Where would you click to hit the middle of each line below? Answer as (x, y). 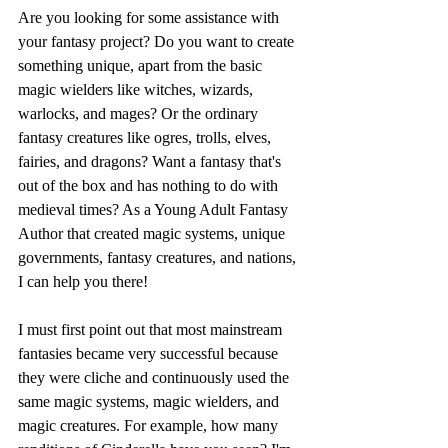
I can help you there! (83, 281)
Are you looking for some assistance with (150, 17)
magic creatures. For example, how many (150, 425)
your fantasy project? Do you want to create (158, 41)
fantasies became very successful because (150, 353)
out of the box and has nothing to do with (150, 185)
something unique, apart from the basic (142, 65)
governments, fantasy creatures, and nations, (159, 257)
